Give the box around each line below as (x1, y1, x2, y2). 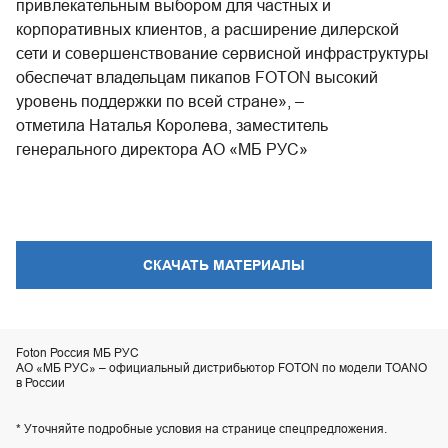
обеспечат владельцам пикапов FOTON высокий (16, 68, 378, 86)
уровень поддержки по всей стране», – (16, 92, 304, 110)
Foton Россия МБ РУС (16, 345, 139, 360)
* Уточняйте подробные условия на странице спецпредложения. (16, 421, 387, 436)
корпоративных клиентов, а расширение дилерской (16, 20, 399, 38)
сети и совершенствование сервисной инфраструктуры (16, 44, 429, 62)
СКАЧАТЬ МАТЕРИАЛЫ (143, 257, 305, 273)
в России (16, 375, 65, 390)
